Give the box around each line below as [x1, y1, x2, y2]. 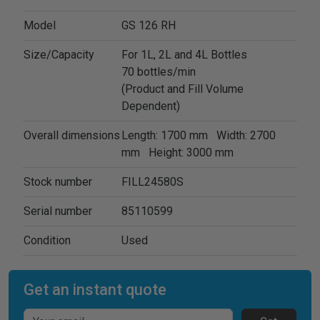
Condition [24, 234, 71, 248]
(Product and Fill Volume [121, 82, 244, 96]
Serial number [24, 204, 92, 219]
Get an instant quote [24, 281, 166, 299]
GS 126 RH [121, 19, 176, 33]
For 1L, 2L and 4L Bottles [121, 48, 247, 62]
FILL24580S [121, 175, 184, 189]
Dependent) [121, 99, 180, 114]
